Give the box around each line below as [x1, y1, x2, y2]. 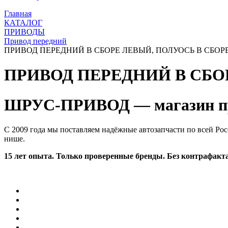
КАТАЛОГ [4, 18, 42, 27]
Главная [4, 9, 32, 18]
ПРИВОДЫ [4, 27, 45, 36]
